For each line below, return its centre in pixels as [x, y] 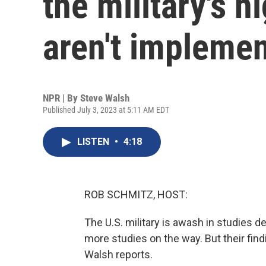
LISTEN [94, 142]
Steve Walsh [105, 98]
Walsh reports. [118, 254]
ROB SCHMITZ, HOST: [136, 194]
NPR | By [61, 98]
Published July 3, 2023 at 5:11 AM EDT [106, 110]
